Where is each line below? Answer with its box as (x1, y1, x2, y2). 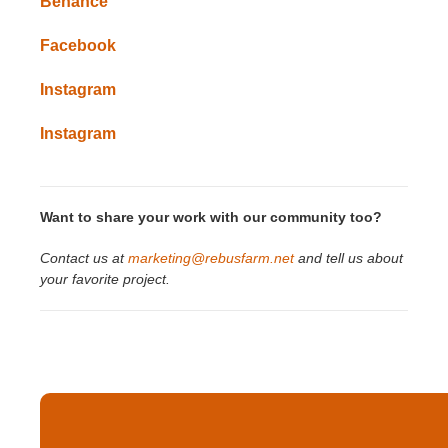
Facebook (40, 37, 116, 55)
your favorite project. (40, 271, 170, 288)
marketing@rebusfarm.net (128, 250, 294, 267)
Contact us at (40, 250, 124, 267)
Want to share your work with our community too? (40, 209, 382, 226)
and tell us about (298, 250, 403, 267)
